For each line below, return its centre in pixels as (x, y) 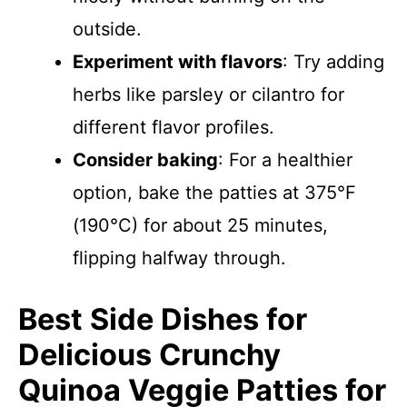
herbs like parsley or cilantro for (208, 94)
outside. (107, 29)
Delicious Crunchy (149, 355)
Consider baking (145, 160)
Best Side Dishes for (163, 319)
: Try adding (333, 62)
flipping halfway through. (179, 258)
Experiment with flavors (178, 62)
